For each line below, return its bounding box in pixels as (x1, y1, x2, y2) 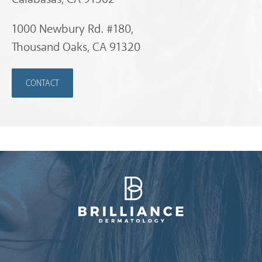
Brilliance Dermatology (88, 220, 174, 233)
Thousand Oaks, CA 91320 (12, 39, 140, 56)
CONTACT (26, 77, 59, 89)
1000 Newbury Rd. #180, (12, 20, 133, 38)
